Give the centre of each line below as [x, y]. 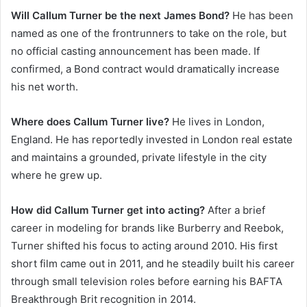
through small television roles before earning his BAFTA [147, 281]
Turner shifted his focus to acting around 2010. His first [144, 245]
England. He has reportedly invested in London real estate [152, 139]
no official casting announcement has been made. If [135, 51]
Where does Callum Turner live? [90, 121]
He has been [261, 15]
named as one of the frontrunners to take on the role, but [149, 33]
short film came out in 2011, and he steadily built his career [153, 263]
